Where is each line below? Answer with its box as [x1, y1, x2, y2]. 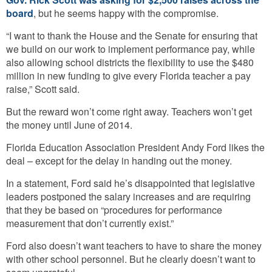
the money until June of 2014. [6, 118, 132, 132]
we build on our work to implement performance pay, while [6, 42, 255, 56]
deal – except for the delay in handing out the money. [6, 154, 232, 168]
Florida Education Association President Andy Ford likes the [6, 140, 265, 154]
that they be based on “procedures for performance [6, 203, 222, 217]
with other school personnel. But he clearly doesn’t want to [6, 252, 256, 266]
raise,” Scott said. [6, 82, 80, 96]
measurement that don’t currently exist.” [6, 216, 174, 230]
